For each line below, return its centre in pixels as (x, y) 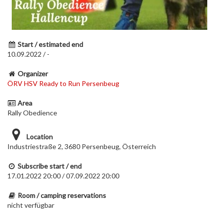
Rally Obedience (32, 113)
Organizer (33, 74)
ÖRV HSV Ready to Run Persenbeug (63, 83)
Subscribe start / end (50, 166)
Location (40, 137)
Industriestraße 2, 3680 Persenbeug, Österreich (82, 146)
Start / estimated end (50, 44)
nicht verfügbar (31, 205)
